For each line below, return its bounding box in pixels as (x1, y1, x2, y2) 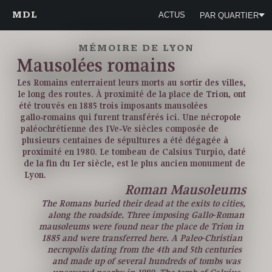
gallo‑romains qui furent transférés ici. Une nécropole (19, 112, 241, 123)
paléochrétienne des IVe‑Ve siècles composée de (21, 123, 219, 135)
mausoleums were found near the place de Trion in (38, 221, 243, 233)
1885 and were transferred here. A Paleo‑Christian (42, 233, 243, 244)
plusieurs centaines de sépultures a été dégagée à (21, 135, 228, 146)
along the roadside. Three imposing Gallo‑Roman (48, 209, 245, 221)
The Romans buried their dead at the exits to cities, (41, 198, 245, 209)
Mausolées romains (16, 54, 175, 77)
